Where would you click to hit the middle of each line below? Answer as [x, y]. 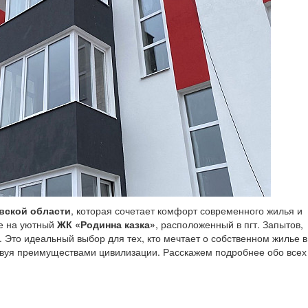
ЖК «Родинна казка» [106, 224]
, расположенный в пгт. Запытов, [229, 224]
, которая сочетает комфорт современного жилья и [187, 211]
